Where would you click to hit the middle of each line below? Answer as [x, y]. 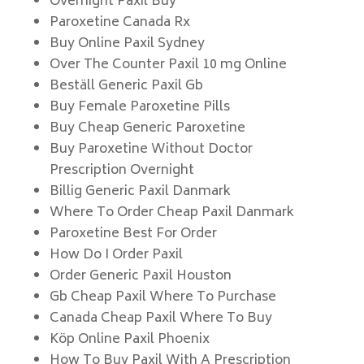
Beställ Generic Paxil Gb [126, 86]
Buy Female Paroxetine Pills [139, 107]
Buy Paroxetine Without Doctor [151, 149]
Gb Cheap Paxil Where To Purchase [162, 297]
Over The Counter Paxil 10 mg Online [168, 65]
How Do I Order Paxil [116, 255]
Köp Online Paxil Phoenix [129, 340]
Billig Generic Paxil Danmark [140, 192]
